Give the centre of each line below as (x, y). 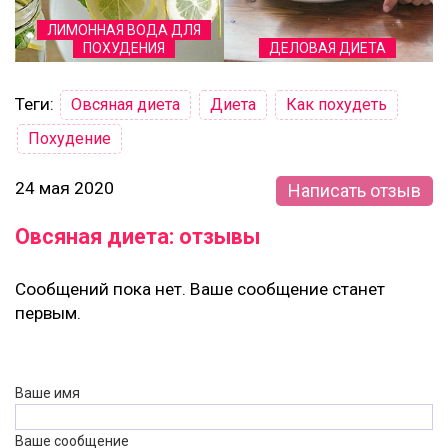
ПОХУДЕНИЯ (123, 48)
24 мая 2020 (64, 188)
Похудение (69, 139)
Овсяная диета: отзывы (137, 237)
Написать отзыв (354, 191)
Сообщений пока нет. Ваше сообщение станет (200, 289)
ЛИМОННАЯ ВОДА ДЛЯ (123, 30)
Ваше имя (47, 393)
